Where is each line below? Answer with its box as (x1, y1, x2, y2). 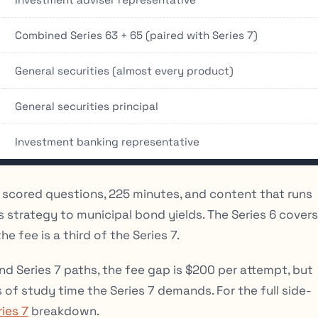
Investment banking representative (15, 134, 199, 148)
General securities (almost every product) (15, 63, 234, 77)
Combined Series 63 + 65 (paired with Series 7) (15, 28, 258, 42)
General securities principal (15, 99, 158, 113)
